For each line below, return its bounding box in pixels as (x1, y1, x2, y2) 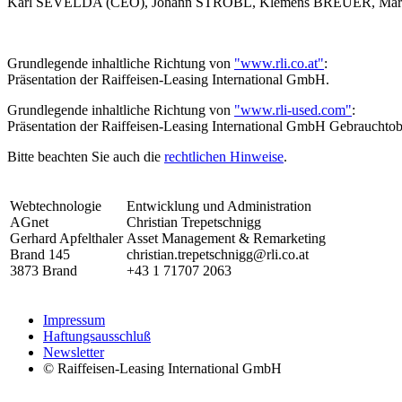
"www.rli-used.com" (234, 101, 352, 118)
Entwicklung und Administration (127, 197, 311, 214)
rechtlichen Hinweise (164, 148, 284, 164)
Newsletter (43, 344, 104, 360)
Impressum (43, 311, 105, 328)
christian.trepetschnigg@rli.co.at (127, 246, 309, 262)
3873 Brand (10, 262, 77, 278)
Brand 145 (10, 246, 70, 262)
